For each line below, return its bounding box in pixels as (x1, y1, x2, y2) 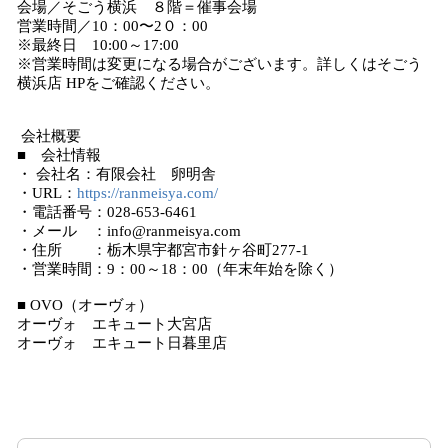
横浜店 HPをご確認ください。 (17, 75, 220, 91)
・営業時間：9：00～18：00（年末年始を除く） (17, 261, 343, 277)
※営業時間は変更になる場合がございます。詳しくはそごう (17, 56, 422, 72)
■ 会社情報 (17, 147, 101, 163)
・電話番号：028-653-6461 (17, 204, 197, 220)
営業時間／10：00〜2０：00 (17, 18, 208, 34)
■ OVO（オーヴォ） (17, 297, 153, 313)
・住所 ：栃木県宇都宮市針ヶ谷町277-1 (17, 242, 309, 258)
